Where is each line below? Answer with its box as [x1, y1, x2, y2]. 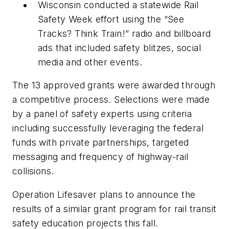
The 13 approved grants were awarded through [12, 80, 216, 91]
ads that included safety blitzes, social [38, 42, 201, 53]
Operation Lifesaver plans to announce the [12, 189, 196, 200]
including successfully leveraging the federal [12, 123, 203, 134]
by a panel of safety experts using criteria [12, 108, 192, 120]
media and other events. [38, 56, 143, 67]
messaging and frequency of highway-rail [12, 151, 189, 163]
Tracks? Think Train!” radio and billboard [38, 28, 211, 39]
